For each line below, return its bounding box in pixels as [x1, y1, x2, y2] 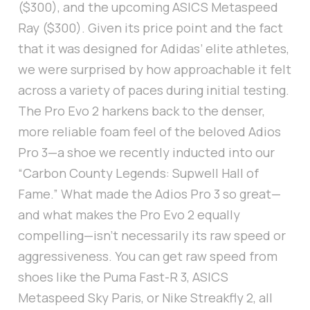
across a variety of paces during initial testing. [18, 82, 289, 99]
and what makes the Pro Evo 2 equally [18, 206, 240, 224]
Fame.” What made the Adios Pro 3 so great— [18, 185, 281, 203]
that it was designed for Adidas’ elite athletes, [18, 40, 289, 57]
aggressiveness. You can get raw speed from [18, 248, 277, 265]
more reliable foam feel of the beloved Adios [18, 123, 281, 140]
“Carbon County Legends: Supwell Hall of [18, 165, 259, 182]
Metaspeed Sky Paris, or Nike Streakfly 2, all [18, 289, 273, 307]
